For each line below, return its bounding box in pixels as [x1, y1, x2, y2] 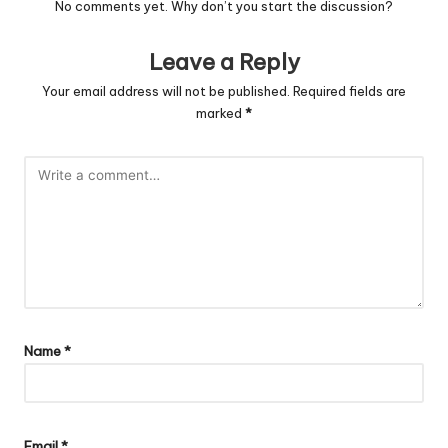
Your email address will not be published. [42, 82, 290, 99]
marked [196, 104, 245, 121]
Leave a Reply [148, 48, 300, 77]
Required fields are [293, 82, 406, 99]
